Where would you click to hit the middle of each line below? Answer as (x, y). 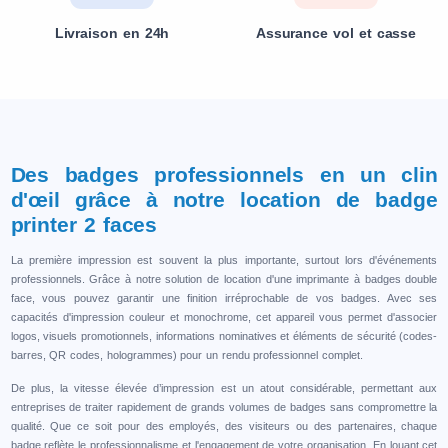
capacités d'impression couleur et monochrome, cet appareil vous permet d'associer (224, 317)
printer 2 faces (84, 225)
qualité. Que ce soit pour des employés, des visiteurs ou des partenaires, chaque (224, 426)
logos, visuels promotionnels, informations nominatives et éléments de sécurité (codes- (224, 336)
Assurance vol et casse (336, 33)
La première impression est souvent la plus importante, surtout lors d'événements (224, 260)
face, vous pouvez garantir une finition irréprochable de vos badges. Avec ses (224, 298)
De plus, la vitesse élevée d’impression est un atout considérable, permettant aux (224, 388)
